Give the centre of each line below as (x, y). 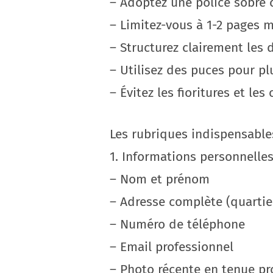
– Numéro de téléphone (177, 224)
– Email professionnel (172, 247)
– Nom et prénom (160, 179)
